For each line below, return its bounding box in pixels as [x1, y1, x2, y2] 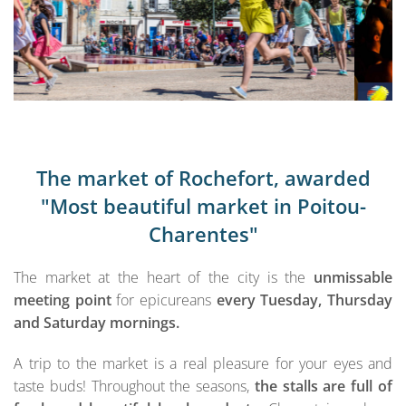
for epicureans [111, 289, 217, 310]
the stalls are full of [254, 375, 393, 396]
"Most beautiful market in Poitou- [40, 191, 366, 220]
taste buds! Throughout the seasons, [14, 375, 255, 396]
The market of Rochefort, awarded [35, 163, 371, 192]
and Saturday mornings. [14, 312, 179, 333]
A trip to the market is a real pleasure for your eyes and [14, 353, 392, 373]
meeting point [14, 289, 111, 310]
